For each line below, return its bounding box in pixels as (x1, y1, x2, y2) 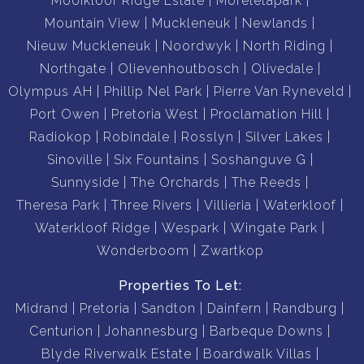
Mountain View (45, 15, 141, 31)
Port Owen (30, 106, 100, 122)
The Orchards (131, 174, 220, 190)
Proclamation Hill (210, 106, 323, 122)
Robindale (103, 128, 170, 145)
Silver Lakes (245, 128, 323, 145)
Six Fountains (113, 151, 200, 167)
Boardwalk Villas (202, 345, 312, 362)
